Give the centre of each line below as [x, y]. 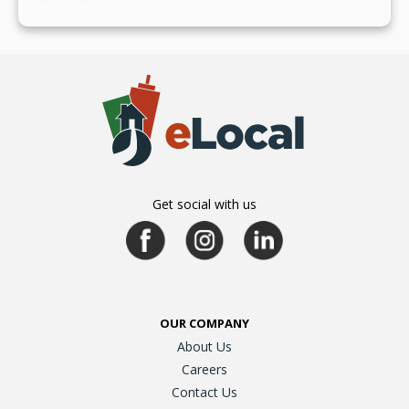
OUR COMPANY [204, 323]
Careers [204, 369]
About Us [204, 346]
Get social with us [204, 204]
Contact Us [204, 392]
